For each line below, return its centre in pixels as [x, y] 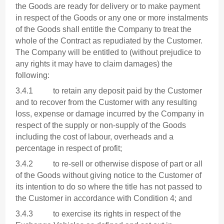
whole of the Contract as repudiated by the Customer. [110, 41]
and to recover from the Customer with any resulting [106, 102]
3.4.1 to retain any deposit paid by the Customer [109, 91]
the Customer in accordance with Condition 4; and [104, 198]
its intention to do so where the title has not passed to [109, 187]
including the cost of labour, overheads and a [95, 137]
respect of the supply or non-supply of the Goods [101, 125]
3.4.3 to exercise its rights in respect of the [98, 214]
